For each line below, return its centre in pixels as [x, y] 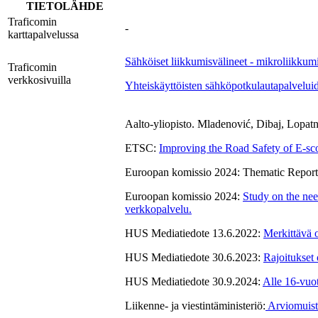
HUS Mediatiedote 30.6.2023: [194, 258]
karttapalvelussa [43, 35]
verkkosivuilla [39, 80]
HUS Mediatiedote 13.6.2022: [194, 234]
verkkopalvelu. [158, 209]
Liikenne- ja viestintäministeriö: [195, 306]
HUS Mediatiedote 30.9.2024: [194, 282]
